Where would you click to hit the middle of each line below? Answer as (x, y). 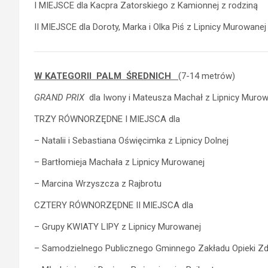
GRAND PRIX (59, 97)
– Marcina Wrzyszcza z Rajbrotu (98, 183)
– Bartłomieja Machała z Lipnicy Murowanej (119, 162)
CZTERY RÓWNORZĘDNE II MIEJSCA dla (114, 205)
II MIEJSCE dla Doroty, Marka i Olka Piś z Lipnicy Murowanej (150, 27)
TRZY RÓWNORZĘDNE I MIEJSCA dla (107, 119)
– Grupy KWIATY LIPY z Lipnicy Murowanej (118, 226)
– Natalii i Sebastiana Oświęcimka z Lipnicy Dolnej (131, 140)
